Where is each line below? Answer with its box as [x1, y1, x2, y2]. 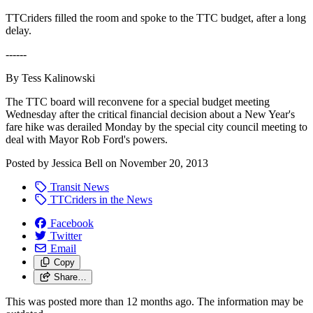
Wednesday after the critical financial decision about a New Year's [6, 108, 295, 120]
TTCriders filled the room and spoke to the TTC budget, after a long [6, 11, 306, 24]
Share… [53, 271, 87, 282]
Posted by [6, 156, 52, 169]
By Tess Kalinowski [6, 71, 95, 84]
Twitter [50, 229, 82, 242]
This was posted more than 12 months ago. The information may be [6, 295, 303, 307]
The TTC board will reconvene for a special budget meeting [6, 95, 270, 108]
